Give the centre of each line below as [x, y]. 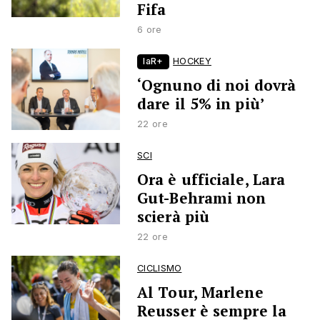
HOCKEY [192, 61]
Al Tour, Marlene [200, 292]
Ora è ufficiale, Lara [211, 180]
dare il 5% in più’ [201, 104]
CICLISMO [160, 269]
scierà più [173, 217]
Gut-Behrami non [202, 198]
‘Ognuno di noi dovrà [217, 85]
